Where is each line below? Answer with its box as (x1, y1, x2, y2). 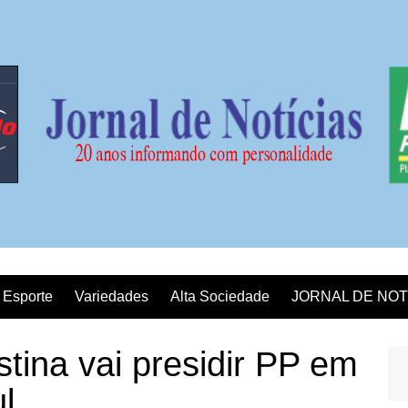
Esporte (3, 289, 53, 304)
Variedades (75, 289, 148, 304)
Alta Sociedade (170, 289, 270, 304)
